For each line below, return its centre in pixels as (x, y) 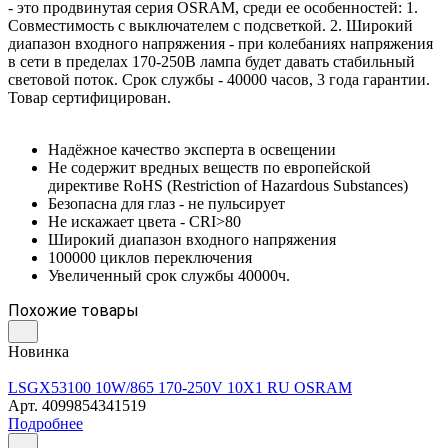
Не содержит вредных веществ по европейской (209, 167)
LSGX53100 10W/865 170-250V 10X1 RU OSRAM (180, 387)
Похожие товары (73, 310)
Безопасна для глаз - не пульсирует (166, 203)
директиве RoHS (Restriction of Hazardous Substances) (228, 185)
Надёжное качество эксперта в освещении (192, 149)
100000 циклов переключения (150, 257)
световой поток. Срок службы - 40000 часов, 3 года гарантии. (219, 79)
